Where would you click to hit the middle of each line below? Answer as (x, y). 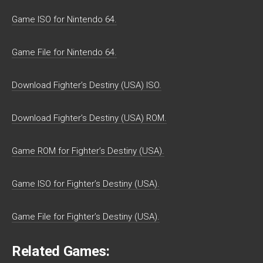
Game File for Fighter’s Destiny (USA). (86, 216)
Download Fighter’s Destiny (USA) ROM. (89, 118)
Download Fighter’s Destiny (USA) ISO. (87, 85)
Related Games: (61, 251)
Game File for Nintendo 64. (64, 52)
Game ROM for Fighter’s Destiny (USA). (88, 151)
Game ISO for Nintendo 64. (64, 19)
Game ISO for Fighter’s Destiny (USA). (86, 183)
